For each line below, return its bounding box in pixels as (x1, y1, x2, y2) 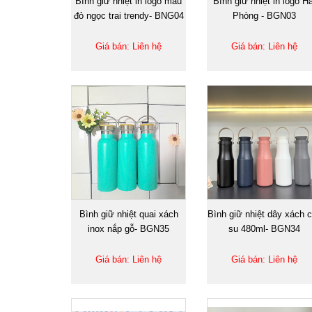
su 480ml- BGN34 (228, 223, 300, 234)
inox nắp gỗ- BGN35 (88, 223, 169, 234)
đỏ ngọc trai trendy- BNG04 (73, 10, 184, 21)
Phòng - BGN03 (233, 10, 296, 21)
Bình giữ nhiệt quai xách (79, 208, 178, 219)
